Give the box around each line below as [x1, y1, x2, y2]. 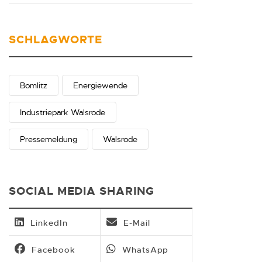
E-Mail [123, 217, 150, 228]
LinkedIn [30, 217, 68, 228]
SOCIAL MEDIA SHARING [9, 183, 155, 198]
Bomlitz [20, 80, 48, 91]
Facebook [32, 244, 75, 255]
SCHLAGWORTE [9, 32, 103, 47]
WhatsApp [122, 244, 169, 255]
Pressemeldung [20, 133, 78, 144]
